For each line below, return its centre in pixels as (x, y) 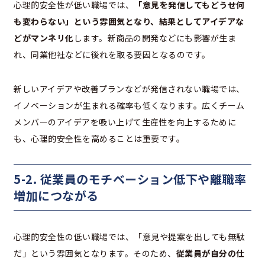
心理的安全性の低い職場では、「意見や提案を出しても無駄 (129, 237)
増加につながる (56, 196)
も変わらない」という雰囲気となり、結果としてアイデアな (129, 22)
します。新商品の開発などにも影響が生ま (155, 38)
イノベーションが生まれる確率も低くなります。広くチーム (129, 106)
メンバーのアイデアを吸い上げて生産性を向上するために (125, 122)
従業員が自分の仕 (210, 253)
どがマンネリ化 (44, 38)
